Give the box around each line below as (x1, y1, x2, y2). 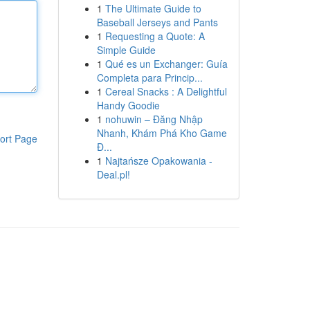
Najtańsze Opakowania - (104, 154, 212, 167)
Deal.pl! (96, 167, 130, 181)
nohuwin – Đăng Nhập (104, 112, 203, 126)
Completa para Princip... (96, 71, 203, 84)
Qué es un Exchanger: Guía (104, 57, 228, 71)
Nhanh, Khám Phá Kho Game (96, 126, 227, 140)
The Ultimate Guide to (104, 1, 201, 15)
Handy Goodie (96, 98, 160, 112)
